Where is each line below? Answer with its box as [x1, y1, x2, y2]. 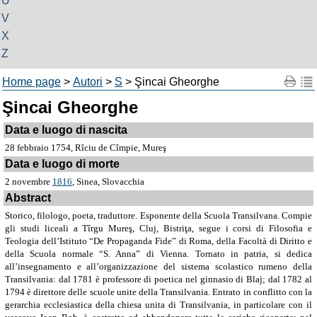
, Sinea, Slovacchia [72, 176, 144, 187]
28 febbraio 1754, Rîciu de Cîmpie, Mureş [5, 142, 166, 153]
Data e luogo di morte [5, 158, 120, 170]
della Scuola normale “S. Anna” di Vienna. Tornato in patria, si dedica [5, 248, 312, 259]
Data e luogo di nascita [5, 124, 127, 136]
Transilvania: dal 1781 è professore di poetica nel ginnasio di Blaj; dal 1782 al [5, 274, 312, 284]
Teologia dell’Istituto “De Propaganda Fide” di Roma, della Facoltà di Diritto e [5, 236, 312, 246]
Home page [2, 76, 61, 88]
